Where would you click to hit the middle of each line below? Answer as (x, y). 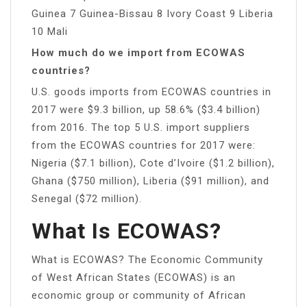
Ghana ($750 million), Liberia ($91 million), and (150, 181)
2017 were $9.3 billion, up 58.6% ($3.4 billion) (146, 109)
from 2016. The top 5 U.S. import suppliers (141, 127)
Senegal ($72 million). (87, 198)
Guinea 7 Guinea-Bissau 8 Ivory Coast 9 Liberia (152, 13)
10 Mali (50, 31)
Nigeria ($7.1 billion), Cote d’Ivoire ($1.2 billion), (153, 163)
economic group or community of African (139, 295)
